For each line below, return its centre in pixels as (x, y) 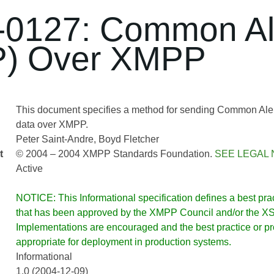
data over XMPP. (52, 124)
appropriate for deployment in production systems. (123, 242)
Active (29, 168)
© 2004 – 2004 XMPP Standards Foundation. (115, 154)
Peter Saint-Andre (54, 139)
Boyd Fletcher (128, 139)
